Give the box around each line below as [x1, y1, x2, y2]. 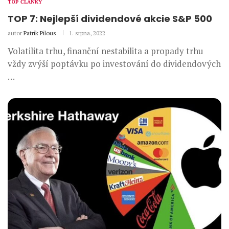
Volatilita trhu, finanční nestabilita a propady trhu [8, 44, 203, 57]
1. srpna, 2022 [69, 29, 105, 37]
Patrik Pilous [24, 29, 56, 37]
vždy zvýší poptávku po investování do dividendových [8, 57, 221, 70]
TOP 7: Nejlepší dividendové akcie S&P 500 [8, 12, 212, 25]
